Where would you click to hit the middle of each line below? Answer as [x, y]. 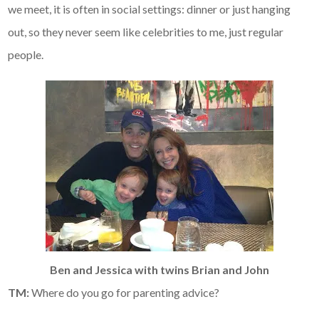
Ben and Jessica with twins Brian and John [159, 270]
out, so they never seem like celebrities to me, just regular [146, 32]
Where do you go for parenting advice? [125, 293]
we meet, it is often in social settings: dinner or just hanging [150, 9]
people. [26, 55]
